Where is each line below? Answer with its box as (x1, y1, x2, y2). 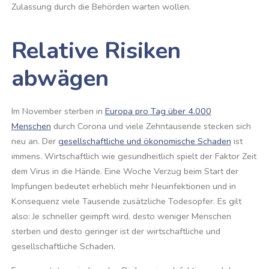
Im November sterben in (11, 105, 105, 118)
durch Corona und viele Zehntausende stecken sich (50, 120, 251, 133)
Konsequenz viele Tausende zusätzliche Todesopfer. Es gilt (11, 195, 241, 208)
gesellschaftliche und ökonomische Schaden (58, 135, 231, 148)
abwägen (11, 62, 109, 95)
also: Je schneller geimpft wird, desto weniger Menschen (11, 210, 231, 223)
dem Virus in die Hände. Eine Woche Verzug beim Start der (11, 165, 238, 178)
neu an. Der (11, 135, 58, 148)
